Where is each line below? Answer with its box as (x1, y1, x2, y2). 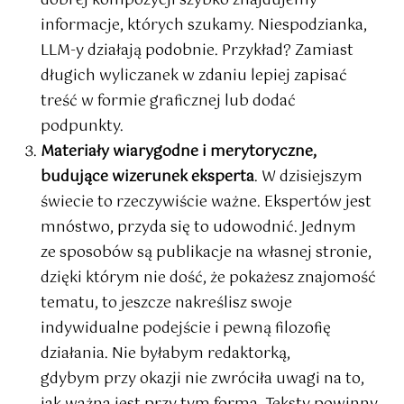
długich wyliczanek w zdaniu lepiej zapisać (41, 64, 347, 89)
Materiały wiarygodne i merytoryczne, (41, 140, 317, 165)
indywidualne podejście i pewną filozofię (41, 317, 331, 342)
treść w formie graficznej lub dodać (41, 89, 296, 115)
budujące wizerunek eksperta (41, 165, 254, 190)
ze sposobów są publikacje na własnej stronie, (41, 241, 372, 266)
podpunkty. (41, 115, 124, 140)
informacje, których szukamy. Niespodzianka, (41, 14, 367, 39)
